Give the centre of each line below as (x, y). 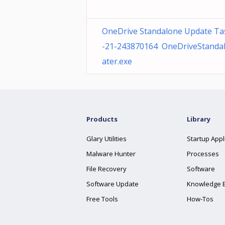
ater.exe (117, 61)
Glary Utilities (106, 139)
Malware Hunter (111, 154)
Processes (203, 154)
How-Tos (200, 199)
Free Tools (102, 199)
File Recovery (106, 169)
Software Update (113, 184)
